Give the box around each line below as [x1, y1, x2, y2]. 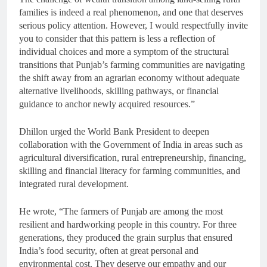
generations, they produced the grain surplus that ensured [19, 232, 232, 243]
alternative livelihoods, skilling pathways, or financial [19, 86, 219, 97]
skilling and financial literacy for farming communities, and [19, 166, 240, 176]
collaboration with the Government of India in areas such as [19, 139, 243, 150]
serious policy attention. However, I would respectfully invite [19, 20, 248, 31]
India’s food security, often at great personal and [19, 246, 198, 256]
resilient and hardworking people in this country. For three [19, 219, 237, 230]
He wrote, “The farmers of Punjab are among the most [19, 206, 223, 217]
